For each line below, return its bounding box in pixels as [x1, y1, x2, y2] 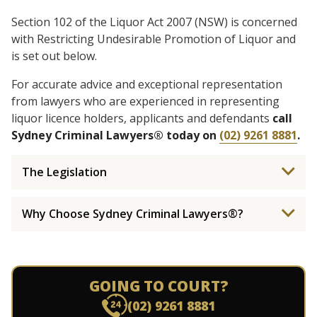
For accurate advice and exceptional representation [11, 76, 282, 92]
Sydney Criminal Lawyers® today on [11, 127, 219, 143]
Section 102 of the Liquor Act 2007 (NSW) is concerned [11, 14, 297, 30]
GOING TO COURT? [88, 276, 229, 296]
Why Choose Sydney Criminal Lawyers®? [22, 206, 243, 221]
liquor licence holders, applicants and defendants [11, 110, 272, 126]
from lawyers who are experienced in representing [11, 93, 279, 109]
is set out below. [11, 48, 97, 64]
